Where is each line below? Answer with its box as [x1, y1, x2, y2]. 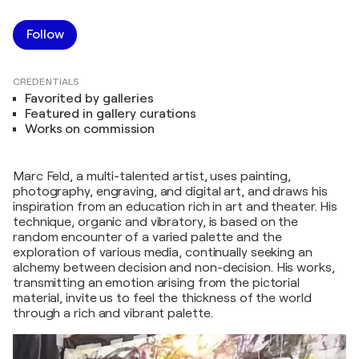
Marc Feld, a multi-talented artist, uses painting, [13, 169, 291, 184]
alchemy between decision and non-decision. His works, [13, 260, 335, 275]
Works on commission [25, 122, 155, 136]
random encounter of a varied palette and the [13, 230, 282, 244]
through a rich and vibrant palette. [13, 306, 213, 321]
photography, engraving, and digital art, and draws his [13, 184, 328, 199]
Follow [26, 27, 64, 42]
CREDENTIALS [13, 76, 80, 87]
